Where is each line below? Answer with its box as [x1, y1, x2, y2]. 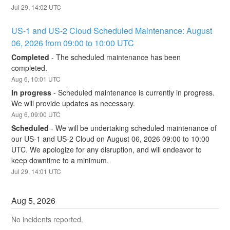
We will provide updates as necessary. [11, 98, 136, 109]
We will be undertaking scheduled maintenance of [55, 122, 217, 133]
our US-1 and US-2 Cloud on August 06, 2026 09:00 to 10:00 [11, 133, 210, 144]
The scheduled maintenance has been [56, 52, 181, 63]
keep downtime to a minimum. [11, 155, 109, 165]
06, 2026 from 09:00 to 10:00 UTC [11, 36, 135, 49]
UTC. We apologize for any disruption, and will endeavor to [11, 144, 202, 155]
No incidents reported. [11, 214, 84, 224]
